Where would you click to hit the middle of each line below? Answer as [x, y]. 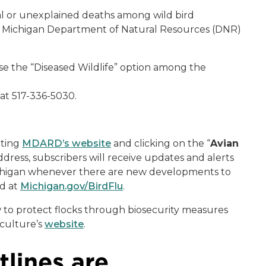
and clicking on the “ [161, 143]
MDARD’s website [66, 143]
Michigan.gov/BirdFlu [72, 186]
